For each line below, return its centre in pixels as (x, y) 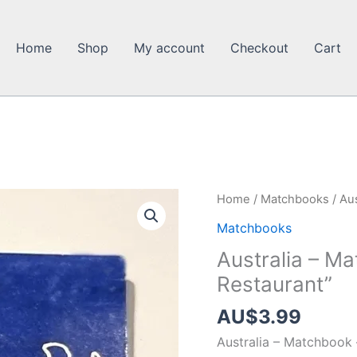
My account (169, 47)
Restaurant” (275, 284)
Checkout (259, 47)
